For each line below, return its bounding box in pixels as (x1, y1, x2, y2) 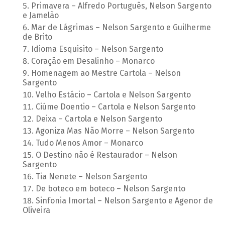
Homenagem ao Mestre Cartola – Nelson (31, 68, 181, 78)
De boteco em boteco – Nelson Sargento (35, 184, 185, 194)
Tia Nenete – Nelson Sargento (35, 172, 147, 182)
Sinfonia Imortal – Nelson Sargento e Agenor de (35, 196, 213, 206)
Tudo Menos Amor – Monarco (35, 138, 143, 148)
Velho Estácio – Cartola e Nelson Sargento (35, 90, 191, 100)
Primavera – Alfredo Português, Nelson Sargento (31, 1, 211, 11)
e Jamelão (22, 11, 59, 21)
